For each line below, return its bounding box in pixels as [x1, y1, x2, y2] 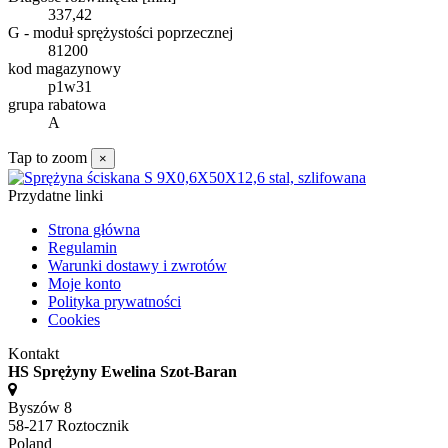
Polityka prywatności [48, 292, 181, 310]
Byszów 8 [8, 398, 72, 416]
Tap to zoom [8, 148, 87, 166]
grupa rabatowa [8, 95, 106, 113]
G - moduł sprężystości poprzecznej [8, 23, 233, 41]
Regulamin [48, 238, 117, 256]
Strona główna [48, 220, 140, 238]
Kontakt [8, 344, 59, 362]
